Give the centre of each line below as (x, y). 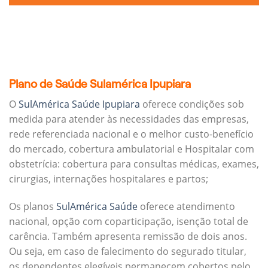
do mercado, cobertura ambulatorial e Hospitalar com (132, 149)
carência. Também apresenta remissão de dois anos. (128, 236)
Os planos (33, 206)
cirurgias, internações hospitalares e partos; (109, 179)
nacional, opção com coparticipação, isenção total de (129, 221)
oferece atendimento (186, 206)
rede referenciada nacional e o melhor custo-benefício (131, 134)
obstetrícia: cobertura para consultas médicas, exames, (134, 164)
